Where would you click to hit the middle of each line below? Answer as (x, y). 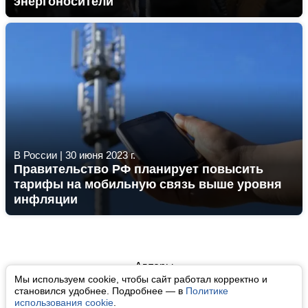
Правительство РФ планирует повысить (139, 169)
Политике (207, 291)
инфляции (46, 199)
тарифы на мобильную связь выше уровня (148, 184)
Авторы (154, 266)
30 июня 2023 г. (100, 155)
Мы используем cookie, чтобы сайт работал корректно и (141, 279)
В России (35, 155)
